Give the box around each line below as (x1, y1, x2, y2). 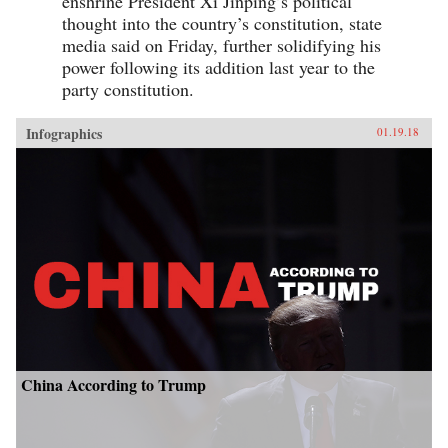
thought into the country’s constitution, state (62, 10, 382, 35)
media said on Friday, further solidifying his (62, 32, 381, 57)
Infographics (26, 122, 102, 144)
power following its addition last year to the (62, 54, 375, 79)
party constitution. (62, 76, 194, 101)
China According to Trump (21, 373, 206, 397)
